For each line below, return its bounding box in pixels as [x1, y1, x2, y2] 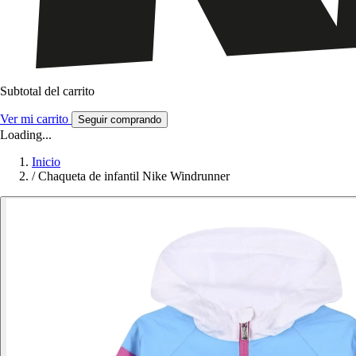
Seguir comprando [78, 114, 161, 126]
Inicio [32, 155, 60, 169]
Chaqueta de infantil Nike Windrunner [38, 169, 230, 184]
